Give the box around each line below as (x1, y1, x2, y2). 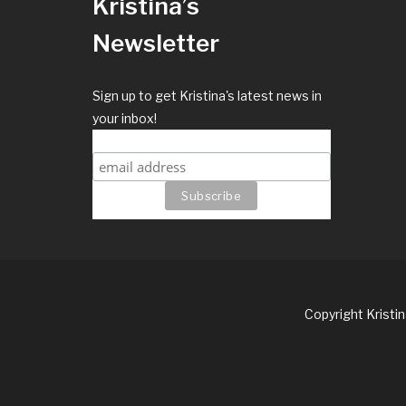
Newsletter (92, 29, 219, 58)
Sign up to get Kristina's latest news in (92, 88, 322, 104)
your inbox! (92, 111, 157, 127)
